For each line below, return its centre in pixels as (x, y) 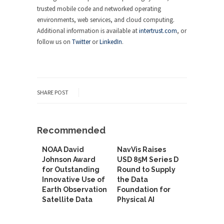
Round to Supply (146, 169)
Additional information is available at (88, 31)
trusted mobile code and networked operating (99, 9)
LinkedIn (111, 42)
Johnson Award (69, 159)
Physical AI (136, 199)
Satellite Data (67, 199)
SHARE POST (53, 92)
